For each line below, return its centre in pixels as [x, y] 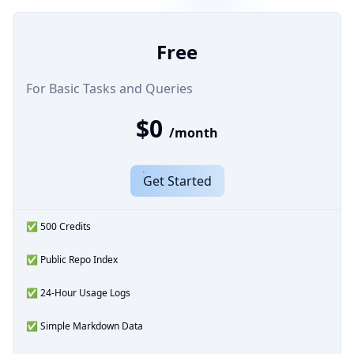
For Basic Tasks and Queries [109, 88]
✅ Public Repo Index [72, 259]
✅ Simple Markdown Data [85, 326]
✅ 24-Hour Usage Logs [78, 292]
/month [194, 132]
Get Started [177, 181]
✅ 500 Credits [58, 226]
